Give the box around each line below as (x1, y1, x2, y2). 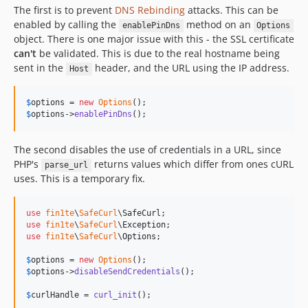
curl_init (93, 290, 137, 300)
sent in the (14, 61, 66, 75)
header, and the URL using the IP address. (91, 61, 289, 75)
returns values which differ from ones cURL (91, 157, 294, 171)
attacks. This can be (185, 3, 278, 17)
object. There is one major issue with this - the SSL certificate (14, 32, 294, 46)
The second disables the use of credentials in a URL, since (14, 143, 281, 157)
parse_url (44, 160, 88, 170)
